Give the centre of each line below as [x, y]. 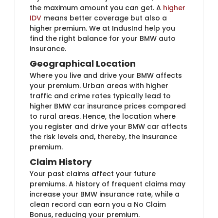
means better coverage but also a [104, 18]
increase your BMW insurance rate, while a [105, 194]
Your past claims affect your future [93, 173]
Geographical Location [83, 63]
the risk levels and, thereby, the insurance [103, 136]
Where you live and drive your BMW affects [106, 75]
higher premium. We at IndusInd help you [102, 28]
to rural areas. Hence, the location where [103, 116]
